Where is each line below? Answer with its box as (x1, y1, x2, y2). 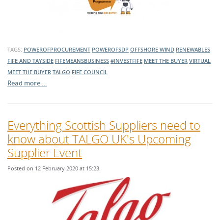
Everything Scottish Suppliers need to (7, 117, 200, 133)
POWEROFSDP (92, 46, 129, 53)
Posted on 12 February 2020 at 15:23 (7, 165, 99, 172)
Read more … (7, 79, 47, 87)
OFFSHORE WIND (130, 46, 174, 53)
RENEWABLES (176, 46, 210, 53)
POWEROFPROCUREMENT (24, 46, 90, 53)
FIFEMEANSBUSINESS (55, 57, 109, 64)
